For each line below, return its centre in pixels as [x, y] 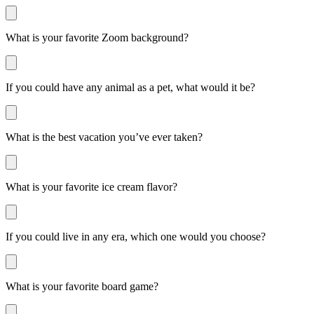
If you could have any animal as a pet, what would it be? [130, 87]
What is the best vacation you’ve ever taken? [104, 137]
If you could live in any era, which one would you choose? [136, 236]
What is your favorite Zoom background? [97, 37]
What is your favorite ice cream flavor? [91, 186]
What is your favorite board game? [82, 286]
